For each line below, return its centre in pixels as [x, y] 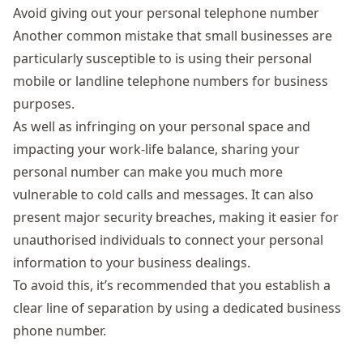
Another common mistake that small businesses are [173, 36]
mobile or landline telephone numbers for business [171, 81]
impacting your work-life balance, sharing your [156, 149]
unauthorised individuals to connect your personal [168, 240]
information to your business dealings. [132, 263]
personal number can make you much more [148, 172]
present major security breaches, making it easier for [176, 217]
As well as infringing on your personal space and [162, 126]
